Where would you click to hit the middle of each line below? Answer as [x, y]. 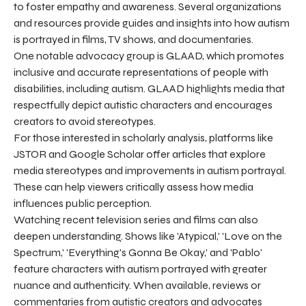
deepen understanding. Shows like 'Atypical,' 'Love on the [148, 236]
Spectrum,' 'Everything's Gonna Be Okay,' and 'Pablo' [138, 252]
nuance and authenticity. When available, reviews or [137, 285]
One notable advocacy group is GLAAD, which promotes [149, 55]
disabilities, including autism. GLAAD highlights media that [149, 88]
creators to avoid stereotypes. [85, 121]
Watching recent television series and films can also [136, 219]
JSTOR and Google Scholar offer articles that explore [140, 154]
